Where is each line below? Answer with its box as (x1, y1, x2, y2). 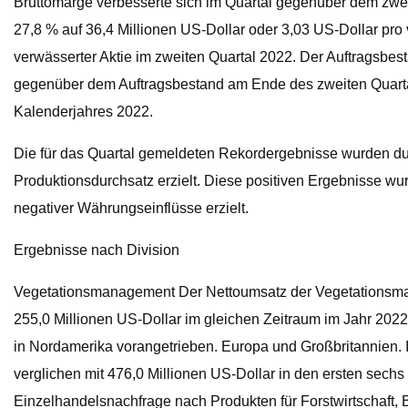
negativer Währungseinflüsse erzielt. (14, 200, 249, 217)
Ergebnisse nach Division (14, 242, 179, 259)
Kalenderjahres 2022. (14, 104, 153, 120)
